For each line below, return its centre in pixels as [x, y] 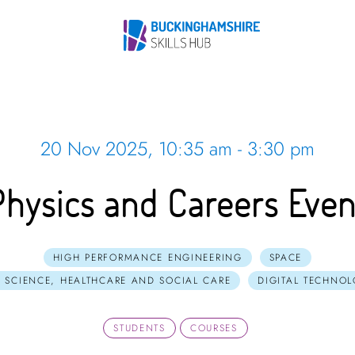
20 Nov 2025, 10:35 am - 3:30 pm [177, 149]
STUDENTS [139, 328]
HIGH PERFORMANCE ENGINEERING [147, 257]
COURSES [214, 328]
